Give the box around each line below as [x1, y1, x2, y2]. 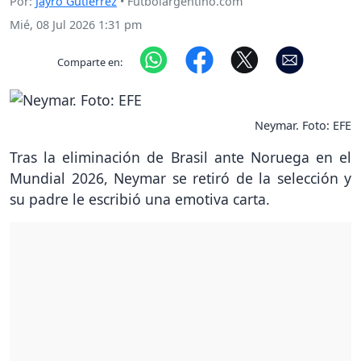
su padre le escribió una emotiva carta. [10, 189, 270, 209]
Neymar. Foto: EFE [255, 117, 351, 133]
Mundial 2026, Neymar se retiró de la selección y [10, 168, 351, 188]
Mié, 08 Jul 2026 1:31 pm [10, 17, 142, 33]
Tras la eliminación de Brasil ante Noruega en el [10, 147, 351, 167]
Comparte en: [57, 54, 123, 69]
